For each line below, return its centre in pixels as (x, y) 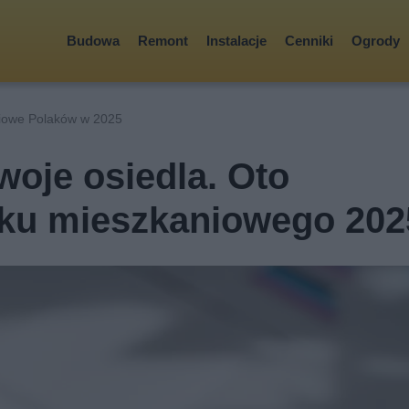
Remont (163, 41)
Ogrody (376, 41)
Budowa (93, 41)
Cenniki (309, 41)
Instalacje (236, 41)
